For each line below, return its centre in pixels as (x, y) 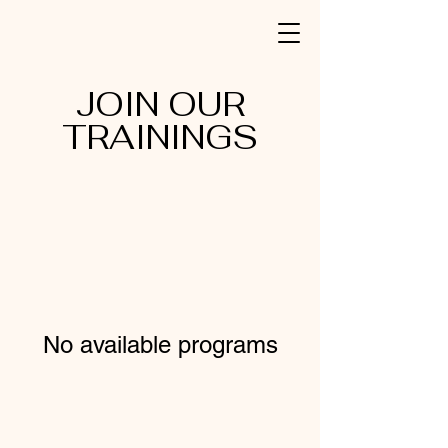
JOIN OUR (160, 104)
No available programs (160, 344)
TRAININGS (160, 137)
